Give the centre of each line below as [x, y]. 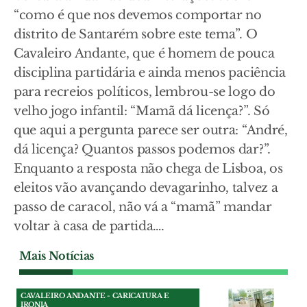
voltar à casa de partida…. [89, 226]
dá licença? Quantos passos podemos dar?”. [142, 150]
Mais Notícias [57, 256]
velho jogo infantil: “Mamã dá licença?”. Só [142, 111]
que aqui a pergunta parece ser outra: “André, [151, 131]
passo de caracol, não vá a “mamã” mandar [143, 207]
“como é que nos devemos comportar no [138, 15]
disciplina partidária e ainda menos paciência [150, 73]
